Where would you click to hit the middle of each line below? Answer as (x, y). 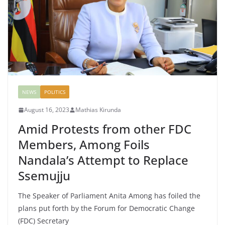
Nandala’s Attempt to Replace (103, 160)
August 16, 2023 (47, 110)
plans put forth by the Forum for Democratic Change (106, 208)
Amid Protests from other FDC (105, 129)
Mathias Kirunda (98, 110)
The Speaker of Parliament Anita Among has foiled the (109, 196)
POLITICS (55, 92)
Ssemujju (44, 176)
